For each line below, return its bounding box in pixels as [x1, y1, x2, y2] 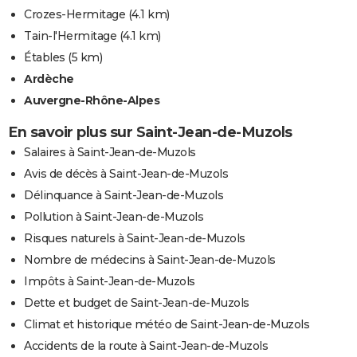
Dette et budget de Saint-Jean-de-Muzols [24, 295, 249, 310]
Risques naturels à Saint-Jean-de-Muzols [24, 230, 245, 245]
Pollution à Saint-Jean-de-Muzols [24, 209, 203, 224]
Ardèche [24, 71, 74, 86]
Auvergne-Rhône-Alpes [24, 92, 159, 108]
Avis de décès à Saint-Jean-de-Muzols [24, 166, 228, 181]
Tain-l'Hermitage [24, 28, 116, 43]
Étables [24, 49, 65, 65]
